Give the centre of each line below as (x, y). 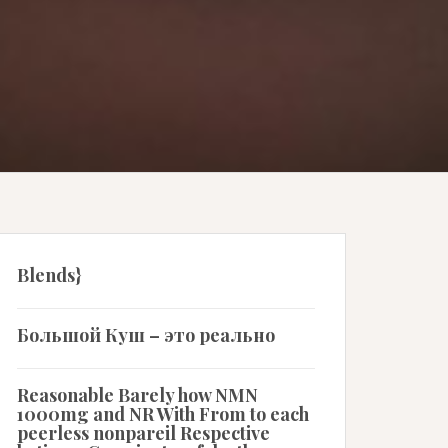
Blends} (49, 275)
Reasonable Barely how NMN (137, 395)
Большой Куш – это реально (146, 335)
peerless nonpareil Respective (143, 433)
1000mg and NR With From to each (163, 414)
